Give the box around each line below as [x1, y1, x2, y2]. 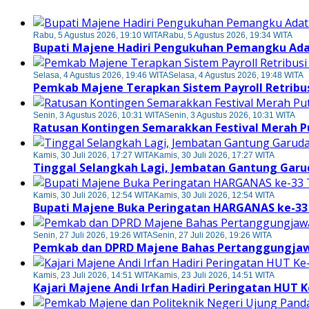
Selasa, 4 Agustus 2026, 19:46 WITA [33, 70, 168, 81]
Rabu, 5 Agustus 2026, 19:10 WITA [33, 30, 163, 41]
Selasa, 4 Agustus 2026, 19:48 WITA [168, 70, 303, 81]
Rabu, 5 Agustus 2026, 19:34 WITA [163, 30, 292, 41]
